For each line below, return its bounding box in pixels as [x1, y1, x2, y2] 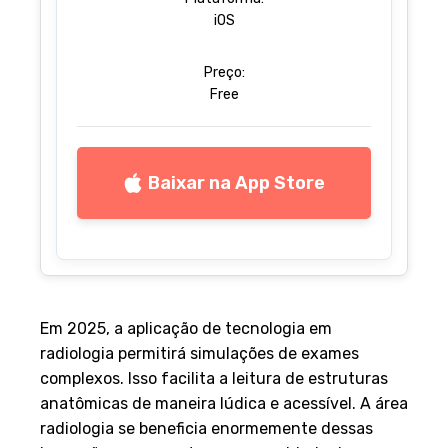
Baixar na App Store [148, 171, 325, 194]
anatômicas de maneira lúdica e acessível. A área [40, 393, 408, 413]
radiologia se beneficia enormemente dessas [40, 418, 373, 438]
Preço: [203, 63, 245, 81]
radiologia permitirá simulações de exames [40, 343, 359, 363]
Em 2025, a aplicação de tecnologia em [40, 318, 332, 338]
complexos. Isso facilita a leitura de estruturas [40, 368, 388, 388]
